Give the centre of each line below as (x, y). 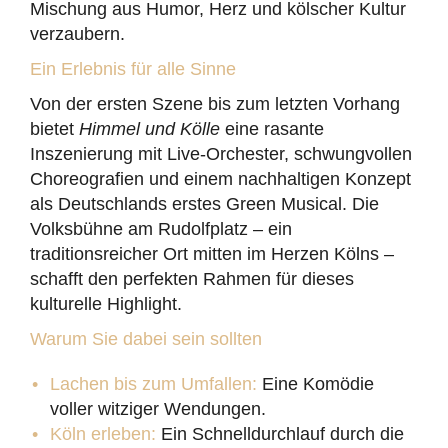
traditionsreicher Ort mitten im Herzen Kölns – (212, 254)
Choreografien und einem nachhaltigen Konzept (220, 179)
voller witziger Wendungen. (158, 409)
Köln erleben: (103, 434)
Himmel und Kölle (149, 129)
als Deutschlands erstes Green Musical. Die (204, 204)
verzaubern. (77, 34)
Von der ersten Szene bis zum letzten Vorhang (215, 104)
